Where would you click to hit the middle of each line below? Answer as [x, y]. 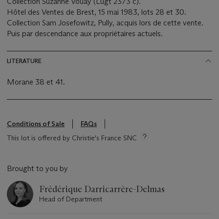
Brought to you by [37, 169]
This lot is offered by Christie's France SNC [72, 138]
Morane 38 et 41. [36, 82]
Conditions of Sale [36, 124]
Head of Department [71, 199]
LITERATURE [24, 61]
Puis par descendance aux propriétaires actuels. [85, 34]
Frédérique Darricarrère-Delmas [102, 189]
